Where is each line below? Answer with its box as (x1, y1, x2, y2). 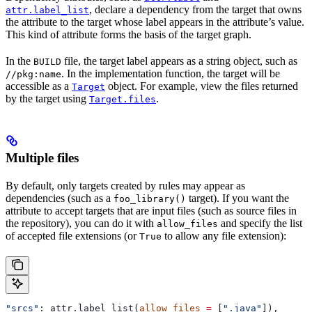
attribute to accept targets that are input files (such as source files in (6, 205, 297, 217)
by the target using (6, 93, 89, 105)
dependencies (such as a (6, 192, 114, 205)
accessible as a (6, 80, 72, 93)
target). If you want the (186, 192, 289, 205)
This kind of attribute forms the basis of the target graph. (6, 29, 251, 41)
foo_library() (114, 194, 186, 205)
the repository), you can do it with (6, 217, 157, 230)
